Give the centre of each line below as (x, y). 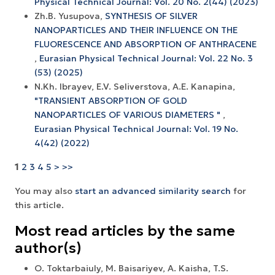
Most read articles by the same (125, 230)
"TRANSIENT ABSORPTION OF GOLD (111, 100)
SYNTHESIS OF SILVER (151, 16)
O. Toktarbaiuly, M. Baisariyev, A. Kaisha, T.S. (131, 268)
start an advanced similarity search (153, 191)
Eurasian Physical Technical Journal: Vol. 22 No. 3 (146, 58)
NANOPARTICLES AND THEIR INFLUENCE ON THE (136, 30)
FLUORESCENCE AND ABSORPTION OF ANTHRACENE (145, 44)
